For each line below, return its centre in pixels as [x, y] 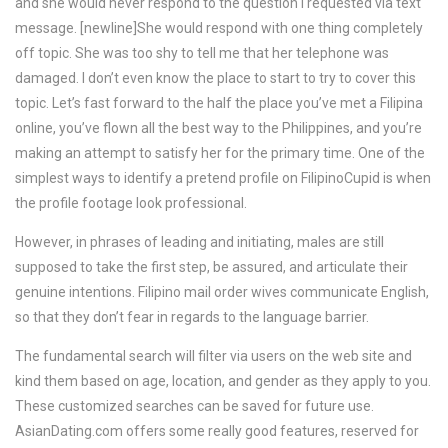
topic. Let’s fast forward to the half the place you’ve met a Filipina [219, 103]
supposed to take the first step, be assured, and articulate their [211, 267]
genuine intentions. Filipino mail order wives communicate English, [222, 292]
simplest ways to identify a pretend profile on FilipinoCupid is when [223, 178]
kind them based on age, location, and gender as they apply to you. [223, 381]
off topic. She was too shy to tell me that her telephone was [202, 53]
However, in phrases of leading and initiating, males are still [199, 242]
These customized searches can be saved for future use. [194, 406]
